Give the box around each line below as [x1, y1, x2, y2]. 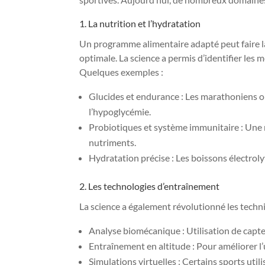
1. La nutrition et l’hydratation [79, 17, 201, 29]
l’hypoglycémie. [89, 105, 151, 117]
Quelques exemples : [79, 66, 164, 77]
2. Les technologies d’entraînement [79, 180, 220, 192]
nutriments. [89, 136, 137, 148]
